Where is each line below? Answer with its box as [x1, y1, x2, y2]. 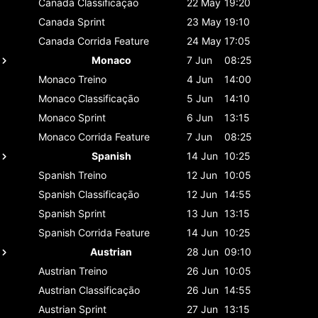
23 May [187, 15, 221, 28]
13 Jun [187, 207, 218, 219]
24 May [187, 34, 221, 47]
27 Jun [187, 302, 218, 315]
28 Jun [187, 245, 219, 258]
